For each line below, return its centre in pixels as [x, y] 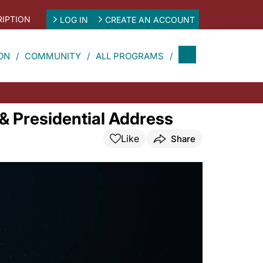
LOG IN [74, 19]
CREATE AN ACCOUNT [150, 19]
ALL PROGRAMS [130, 56]
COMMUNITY [53, 56]
